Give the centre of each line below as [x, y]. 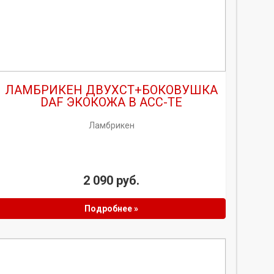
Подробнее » [111, 209]
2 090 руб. [111, 180]
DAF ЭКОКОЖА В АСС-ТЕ [111, 102]
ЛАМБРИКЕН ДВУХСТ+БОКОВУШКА [111, 90]
